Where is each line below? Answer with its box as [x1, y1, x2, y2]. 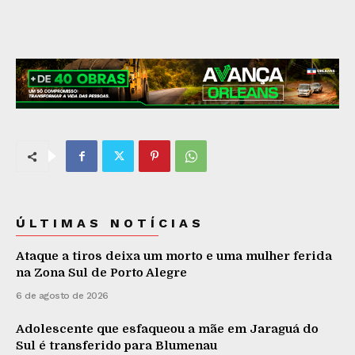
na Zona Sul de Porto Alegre [16, 265, 187, 281]
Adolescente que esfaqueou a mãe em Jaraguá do [16, 322, 319, 337]
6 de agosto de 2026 [16, 290, 109, 302]
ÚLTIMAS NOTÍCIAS [16, 216, 204, 231]
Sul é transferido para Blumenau [16, 338, 217, 353]
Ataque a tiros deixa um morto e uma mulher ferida [16, 249, 332, 264]
